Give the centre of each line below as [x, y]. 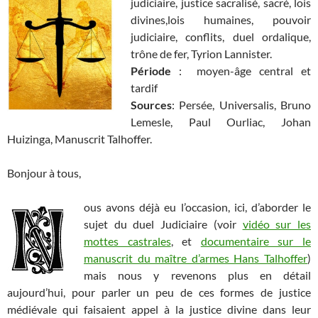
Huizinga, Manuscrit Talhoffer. [79, 139]
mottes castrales [127, 241]
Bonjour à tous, [44, 173]
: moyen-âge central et [241, 71]
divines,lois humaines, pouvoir [221, 20]
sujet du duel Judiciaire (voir [163, 224]
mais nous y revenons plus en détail [197, 275]
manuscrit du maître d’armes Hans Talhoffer [196, 258]
